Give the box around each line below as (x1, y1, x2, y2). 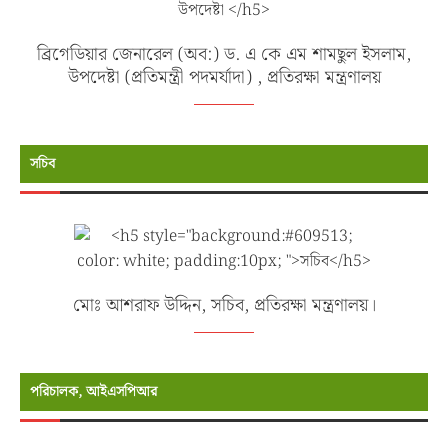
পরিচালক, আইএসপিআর (30, 380, 157, 403)
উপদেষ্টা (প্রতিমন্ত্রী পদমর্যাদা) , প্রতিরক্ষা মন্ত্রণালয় (67, 62, 381, 92)
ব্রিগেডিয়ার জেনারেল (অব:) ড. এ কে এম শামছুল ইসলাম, (37, 39, 411, 69)
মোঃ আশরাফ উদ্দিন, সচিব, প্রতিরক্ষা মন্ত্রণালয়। (72, 290, 376, 320)
